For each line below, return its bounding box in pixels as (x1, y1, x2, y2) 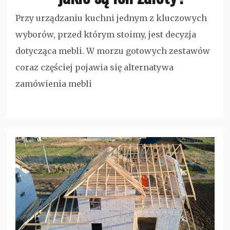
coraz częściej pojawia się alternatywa (15, 62, 174, 72)
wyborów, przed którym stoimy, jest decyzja (15, 29, 196, 40)
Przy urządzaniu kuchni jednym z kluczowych (15, 12, 207, 23)
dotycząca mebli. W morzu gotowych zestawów (15, 45, 210, 56)
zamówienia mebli (15, 78, 92, 89)
